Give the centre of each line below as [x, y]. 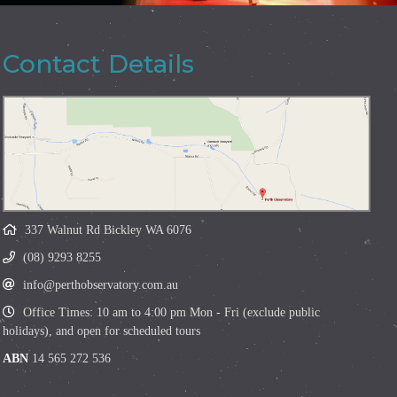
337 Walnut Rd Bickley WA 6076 [109, 230]
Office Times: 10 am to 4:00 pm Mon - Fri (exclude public [170, 313]
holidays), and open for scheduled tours [102, 331]
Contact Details [99, 64]
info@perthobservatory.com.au [101, 285]
